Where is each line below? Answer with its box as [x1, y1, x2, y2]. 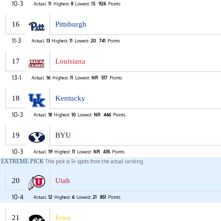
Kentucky [55, 94, 85, 103]
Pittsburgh [55, 20, 86, 29]
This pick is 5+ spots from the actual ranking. [44, 158, 144, 165]
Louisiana [55, 57, 85, 66]
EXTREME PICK [1, 158, 44, 165]
